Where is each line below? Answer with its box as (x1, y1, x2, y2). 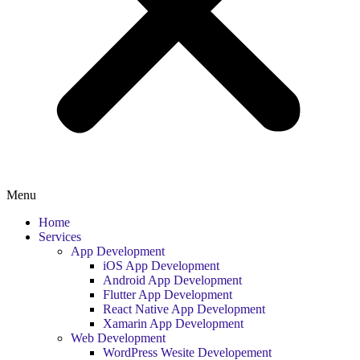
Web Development (71, 331, 166, 345)
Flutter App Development (103, 288, 232, 301)
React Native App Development (103, 302, 265, 316)
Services (39, 230, 81, 243)
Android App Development (103, 273, 242, 287)
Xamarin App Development (103, 317, 243, 330)
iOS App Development (103, 259, 219, 272)
